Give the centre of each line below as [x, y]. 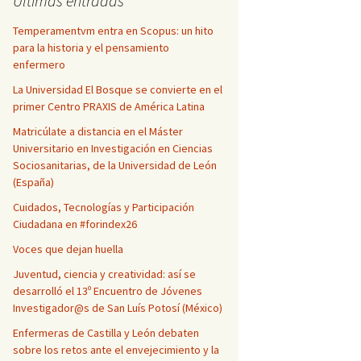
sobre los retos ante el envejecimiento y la [116, 350]
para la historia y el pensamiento [91, 48]
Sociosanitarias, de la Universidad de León [115, 165]
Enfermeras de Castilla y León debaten [106, 333]
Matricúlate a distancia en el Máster [98, 131]
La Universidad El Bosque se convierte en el [118, 89]
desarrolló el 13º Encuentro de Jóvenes [108, 291]
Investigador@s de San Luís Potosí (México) [118, 308]
